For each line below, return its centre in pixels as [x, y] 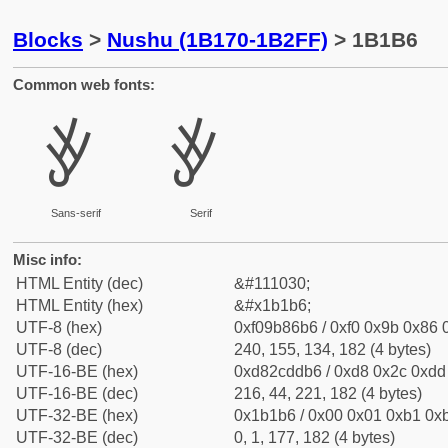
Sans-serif [75, 213]
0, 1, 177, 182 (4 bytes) [314, 437]
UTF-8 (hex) [59, 327]
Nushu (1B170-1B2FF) [217, 39]
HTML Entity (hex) [79, 305]
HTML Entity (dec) [79, 283]
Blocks [48, 39]
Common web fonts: [84, 84]
